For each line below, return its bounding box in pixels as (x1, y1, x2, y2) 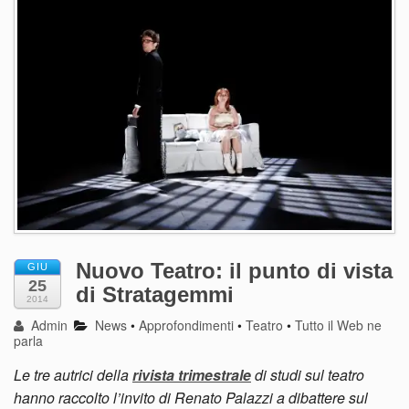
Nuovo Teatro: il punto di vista (76, 258, 393, 284)
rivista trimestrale (132, 364, 251, 386)
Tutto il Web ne (295, 316, 383, 335)
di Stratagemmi (76, 282, 234, 308)
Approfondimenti (139, 316, 235, 335)
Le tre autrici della (14, 364, 132, 386)
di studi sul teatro (251, 364, 364, 386)
